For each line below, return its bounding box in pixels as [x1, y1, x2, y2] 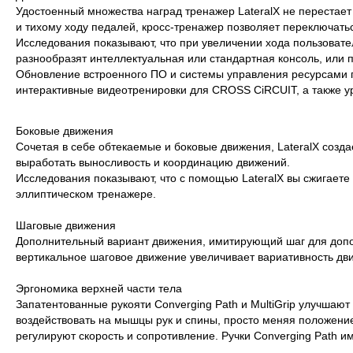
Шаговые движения [16, 219, 117, 232]
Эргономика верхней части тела [16, 282, 183, 295]
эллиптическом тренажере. [16, 188, 157, 200]
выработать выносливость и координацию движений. [16, 156, 291, 169]
